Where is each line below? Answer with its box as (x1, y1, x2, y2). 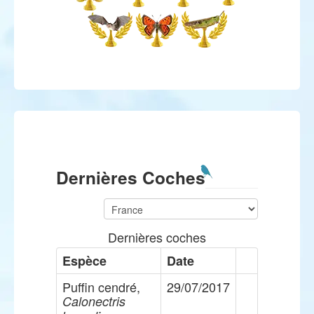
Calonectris (62, 292, 125, 310)
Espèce (62, 252, 107, 270)
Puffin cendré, (62, 278, 140, 296)
